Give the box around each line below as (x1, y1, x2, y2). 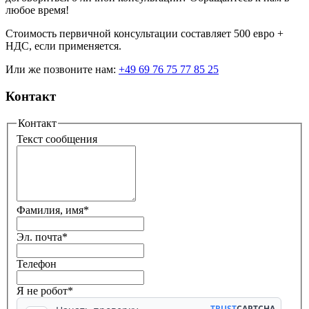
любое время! (6, 4, 69, 17)
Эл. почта (17, 231, 62, 243)
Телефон (17, 258, 57, 270)
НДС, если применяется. (6, 40, 121, 52)
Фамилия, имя (17, 204, 83, 217)
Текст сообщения (17, 133, 97, 146)
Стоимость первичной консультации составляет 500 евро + (6, 28, 283, 40)
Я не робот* (17, 285, 73, 297)
